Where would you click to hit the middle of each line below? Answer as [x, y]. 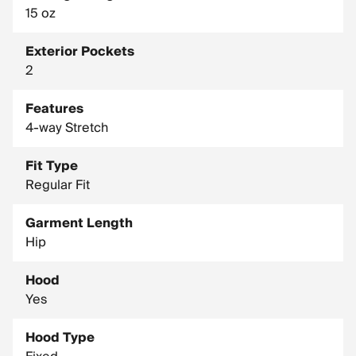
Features [54, 109]
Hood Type [60, 338]
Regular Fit [58, 185]
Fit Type [52, 166]
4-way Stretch [67, 128]
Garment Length [79, 223]
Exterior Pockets [80, 52]
